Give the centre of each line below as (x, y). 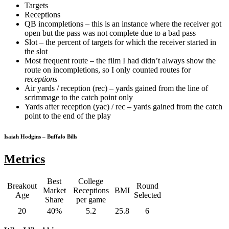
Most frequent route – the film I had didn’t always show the (120, 60)
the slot (36, 51)
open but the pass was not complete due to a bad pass (110, 33)
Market (54, 190)
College (91, 181)
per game (91, 199)
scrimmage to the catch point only (79, 97)
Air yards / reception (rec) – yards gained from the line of (116, 88)
